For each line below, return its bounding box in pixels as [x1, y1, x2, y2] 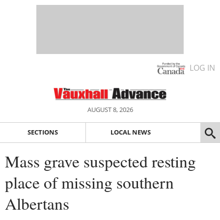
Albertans [5, 192, 69, 214]
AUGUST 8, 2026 [87, 105, 133, 114]
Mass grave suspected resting [5, 150, 196, 172]
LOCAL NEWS [110, 128, 151, 137]
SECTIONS [27, 128, 58, 137]
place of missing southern [5, 171, 174, 193]
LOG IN [190, 62, 215, 73]
